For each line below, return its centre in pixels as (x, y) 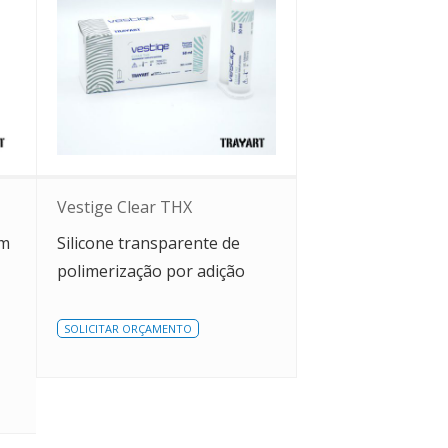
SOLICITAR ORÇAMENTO (128, 328)
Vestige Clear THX (124, 207)
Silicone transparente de (148, 243)
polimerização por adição (151, 271)
